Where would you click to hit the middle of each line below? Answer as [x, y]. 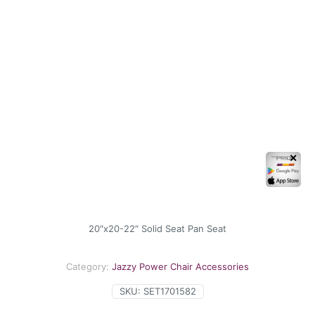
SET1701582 [169, 291]
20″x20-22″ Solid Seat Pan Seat [157, 228]
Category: [89, 266]
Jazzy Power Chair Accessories [180, 266]
